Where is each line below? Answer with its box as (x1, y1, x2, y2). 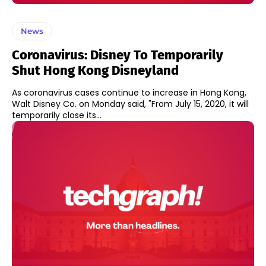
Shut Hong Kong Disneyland (12, 62, 179, 78)
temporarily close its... (12, 109, 102, 121)
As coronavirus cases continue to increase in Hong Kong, (12, 86, 246, 99)
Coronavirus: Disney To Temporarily (12, 46, 223, 63)
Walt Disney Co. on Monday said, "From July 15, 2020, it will (12, 97, 249, 110)
